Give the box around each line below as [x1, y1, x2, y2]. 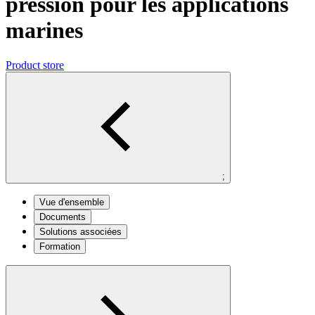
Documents [39, 211, 86, 222]
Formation [39, 240, 80, 252]
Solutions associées [39, 226, 122, 237]
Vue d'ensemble [39, 196, 104, 207]
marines [6, 18, 83, 44]
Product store [6, 58, 64, 71]
